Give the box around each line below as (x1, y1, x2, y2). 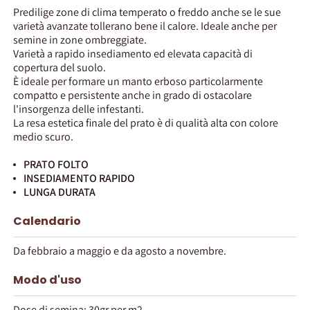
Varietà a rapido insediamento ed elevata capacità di (13, 46, 253, 61)
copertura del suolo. (13, 60, 106, 75)
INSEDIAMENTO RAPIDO (24, 170, 135, 185)
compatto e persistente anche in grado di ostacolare (13, 87, 252, 102)
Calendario (13, 212, 81, 229)
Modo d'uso (13, 271, 82, 288)
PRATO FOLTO (24, 156, 89, 172)
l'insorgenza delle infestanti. (13, 101, 144, 116)
